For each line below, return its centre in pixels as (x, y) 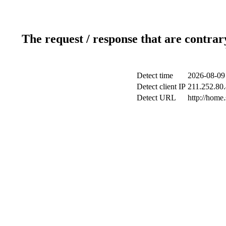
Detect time (155, 75)
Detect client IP (161, 86)
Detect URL (156, 97)
